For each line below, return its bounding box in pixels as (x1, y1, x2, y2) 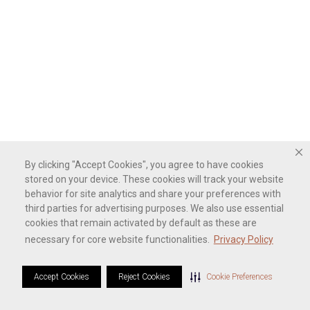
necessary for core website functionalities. (25, 234, 212, 246)
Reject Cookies (118, 271, 170, 282)
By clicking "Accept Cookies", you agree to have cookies (25, 159, 264, 171)
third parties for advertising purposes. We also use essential (25, 203, 284, 215)
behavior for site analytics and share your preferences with (25, 188, 281, 200)
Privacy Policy (213, 234, 273, 246)
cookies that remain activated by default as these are (25, 217, 257, 229)
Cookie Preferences (206, 271, 273, 282)
